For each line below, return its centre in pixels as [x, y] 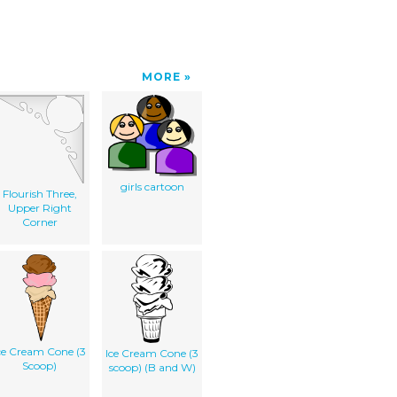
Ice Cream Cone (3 [152, 353]
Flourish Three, [39, 193]
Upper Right [39, 207]
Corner [39, 222]
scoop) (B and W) [152, 367]
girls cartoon [152, 186]
